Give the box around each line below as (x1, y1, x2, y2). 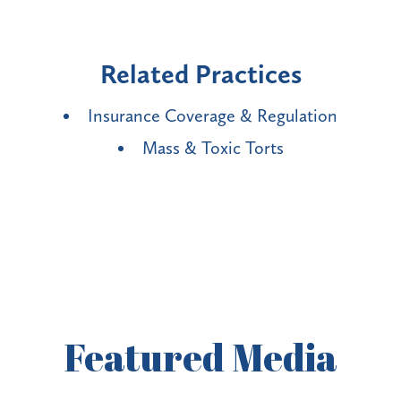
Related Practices (99, 57, 302, 90)
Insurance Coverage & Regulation (88, 104, 337, 126)
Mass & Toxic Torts (141, 136, 284, 158)
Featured (64, 331, 232, 382)
